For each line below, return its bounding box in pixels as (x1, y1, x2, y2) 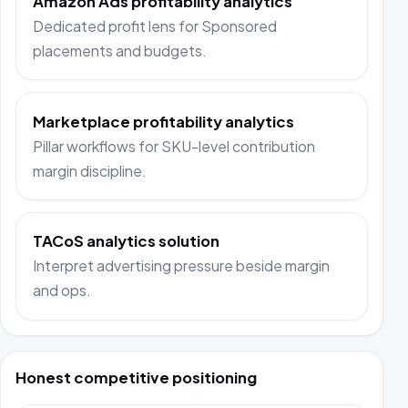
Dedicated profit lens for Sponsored (33, 15, 278, 36)
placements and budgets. (33, 40, 208, 60)
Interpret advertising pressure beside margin (33, 256, 331, 276)
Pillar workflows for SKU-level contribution (33, 136, 316, 156)
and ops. (33, 280, 92, 301)
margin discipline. (33, 160, 148, 180)
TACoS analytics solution (33, 231, 220, 251)
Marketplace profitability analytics (33, 111, 295, 131)
